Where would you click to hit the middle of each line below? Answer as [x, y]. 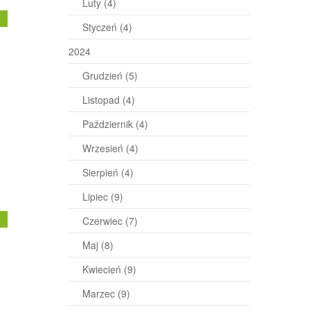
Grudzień [103, 75]
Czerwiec [103, 221]
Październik [109, 124]
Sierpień [101, 172]
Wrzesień [104, 148]
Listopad [102, 100]
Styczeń [101, 27]
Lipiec [96, 197]
